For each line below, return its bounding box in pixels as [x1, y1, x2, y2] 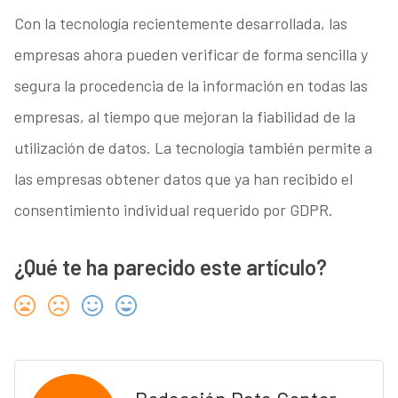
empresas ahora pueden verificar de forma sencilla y [13, 44, 368, 64]
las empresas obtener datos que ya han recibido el [13, 168, 353, 188]
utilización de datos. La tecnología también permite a [13, 137, 372, 157]
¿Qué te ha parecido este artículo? [13, 253, 327, 280]
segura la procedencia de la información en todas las [13, 75, 368, 95]
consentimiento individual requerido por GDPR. [13, 199, 333, 219]
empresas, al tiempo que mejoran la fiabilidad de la [13, 106, 355, 126]
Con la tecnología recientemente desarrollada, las [13, 12, 347, 33]
